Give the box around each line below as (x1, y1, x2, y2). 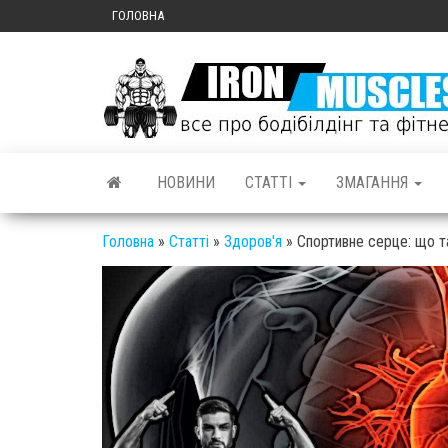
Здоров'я (224, 232, 282, 251)
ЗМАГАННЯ (336, 173, 412, 192)
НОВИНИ (157, 173, 215, 192)
